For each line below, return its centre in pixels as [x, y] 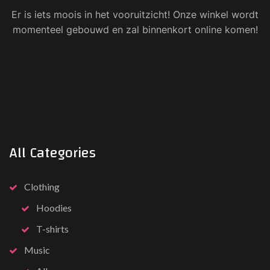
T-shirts [52, 229]
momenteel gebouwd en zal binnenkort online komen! [135, 30]
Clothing [42, 187]
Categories [63, 153]
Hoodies [54, 208]
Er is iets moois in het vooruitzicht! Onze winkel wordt [135, 15]
